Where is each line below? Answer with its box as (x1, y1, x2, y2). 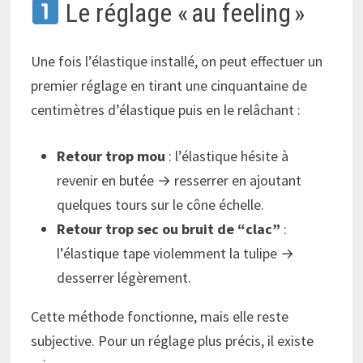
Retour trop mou (56, 147, 165, 166)
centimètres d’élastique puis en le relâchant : (30, 100, 301, 120)
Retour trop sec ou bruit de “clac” (56, 220, 280, 239)
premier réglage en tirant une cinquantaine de (30, 76, 307, 96)
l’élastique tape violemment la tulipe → (56, 244, 294, 263)
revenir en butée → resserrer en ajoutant (56, 171, 301, 190)
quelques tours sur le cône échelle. (56, 195, 264, 215)
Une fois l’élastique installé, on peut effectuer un (30, 52, 322, 71)
